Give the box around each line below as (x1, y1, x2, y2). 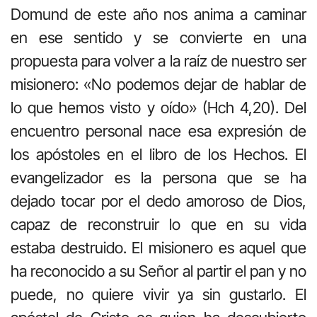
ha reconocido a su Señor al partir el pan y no (11, 262, 306, 281)
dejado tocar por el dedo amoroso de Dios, (11, 192, 306, 211)
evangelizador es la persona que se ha (11, 168, 306, 188)
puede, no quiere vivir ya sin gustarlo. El (11, 285, 306, 304)
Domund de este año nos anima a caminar (11, 5, 306, 24)
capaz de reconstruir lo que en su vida (11, 215, 306, 234)
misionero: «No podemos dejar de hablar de (11, 75, 306, 94)
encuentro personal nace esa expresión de (11, 122, 306, 141)
